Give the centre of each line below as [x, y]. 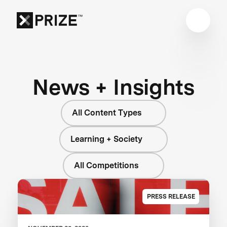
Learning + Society [107, 139]
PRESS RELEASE [171, 196]
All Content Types [106, 112]
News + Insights [113, 87]
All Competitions [106, 165]
